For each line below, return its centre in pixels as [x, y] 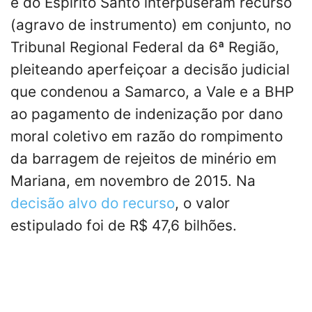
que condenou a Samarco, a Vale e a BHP [152, 91]
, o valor [202, 203]
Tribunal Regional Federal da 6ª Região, [145, 47]
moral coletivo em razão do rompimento [147, 136]
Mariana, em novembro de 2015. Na [133, 180]
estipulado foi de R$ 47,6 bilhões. [124, 225]
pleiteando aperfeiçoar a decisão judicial [150, 69]
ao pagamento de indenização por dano [147, 114]
